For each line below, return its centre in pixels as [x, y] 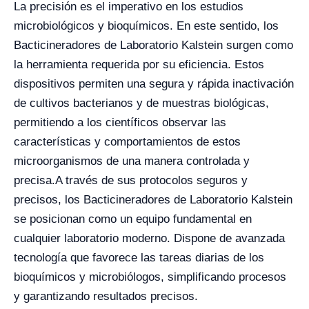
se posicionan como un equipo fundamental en [133, 219]
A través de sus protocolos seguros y [151, 181]
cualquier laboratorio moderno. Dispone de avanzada [149, 239]
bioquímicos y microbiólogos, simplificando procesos [150, 277]
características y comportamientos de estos [127, 142]
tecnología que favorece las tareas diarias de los [139, 258]
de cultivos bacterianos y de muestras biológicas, [141, 103]
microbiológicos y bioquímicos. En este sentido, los [146, 26]
